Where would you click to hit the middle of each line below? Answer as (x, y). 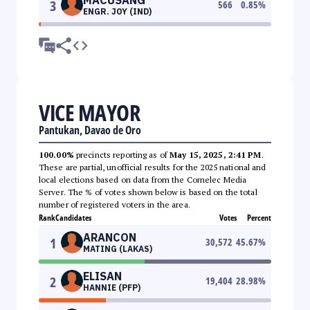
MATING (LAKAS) (118, 248)
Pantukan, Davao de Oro (90, 130)
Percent (259, 217)
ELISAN (102, 276)
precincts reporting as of (122, 154)
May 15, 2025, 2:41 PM (216, 154)
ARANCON (110, 237)
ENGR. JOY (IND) (117, 11)
